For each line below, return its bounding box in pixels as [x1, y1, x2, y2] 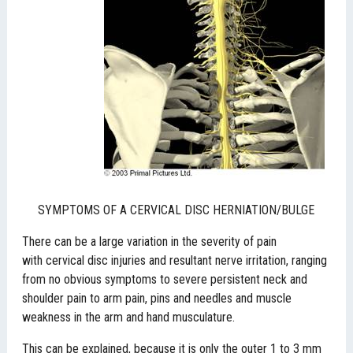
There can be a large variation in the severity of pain [22, 234, 277, 250]
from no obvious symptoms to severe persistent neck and [22, 272, 308, 288]
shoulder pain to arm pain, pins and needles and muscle [22, 291, 292, 307]
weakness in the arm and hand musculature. [22, 310, 236, 325]
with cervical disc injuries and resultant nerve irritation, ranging [22, 253, 328, 269]
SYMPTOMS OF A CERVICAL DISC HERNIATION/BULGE [38, 203, 315, 218]
